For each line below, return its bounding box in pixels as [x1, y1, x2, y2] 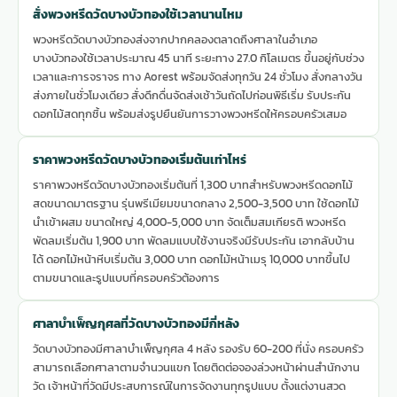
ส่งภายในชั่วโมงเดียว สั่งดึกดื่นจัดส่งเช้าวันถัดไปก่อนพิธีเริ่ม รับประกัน [33, 87, 351, 105]
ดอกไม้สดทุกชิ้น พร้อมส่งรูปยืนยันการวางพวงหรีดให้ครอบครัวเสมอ [33, 105, 346, 123]
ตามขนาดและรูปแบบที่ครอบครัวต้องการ [33, 269, 220, 287]
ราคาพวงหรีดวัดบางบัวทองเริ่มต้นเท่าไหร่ [33, 151, 246, 169]
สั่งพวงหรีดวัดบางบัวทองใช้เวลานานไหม [33, 5, 243, 24]
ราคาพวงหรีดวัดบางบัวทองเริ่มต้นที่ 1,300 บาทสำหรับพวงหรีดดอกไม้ [33, 176, 353, 194]
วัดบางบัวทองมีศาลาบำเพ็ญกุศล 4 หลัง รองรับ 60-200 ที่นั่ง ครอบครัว [33, 340, 363, 358]
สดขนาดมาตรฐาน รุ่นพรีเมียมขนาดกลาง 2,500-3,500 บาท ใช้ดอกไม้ [33, 195, 359, 213]
